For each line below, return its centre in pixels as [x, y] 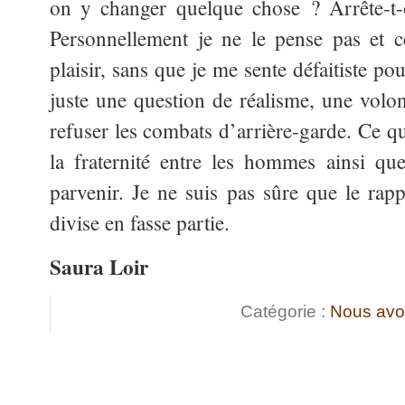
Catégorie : [285, 311]
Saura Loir [99, 267]
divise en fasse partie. [140, 222]
